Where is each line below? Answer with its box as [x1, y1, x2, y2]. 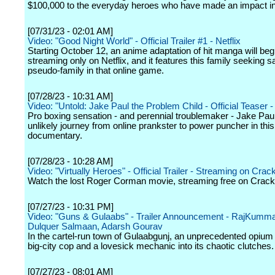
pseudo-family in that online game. [28, 66, 164, 76]
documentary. [28, 131, 82, 141]
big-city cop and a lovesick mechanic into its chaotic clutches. [28, 241, 274, 251]
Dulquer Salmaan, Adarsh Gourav [28, 222, 163, 231]
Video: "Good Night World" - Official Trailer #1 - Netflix [28, 36, 241, 46]
